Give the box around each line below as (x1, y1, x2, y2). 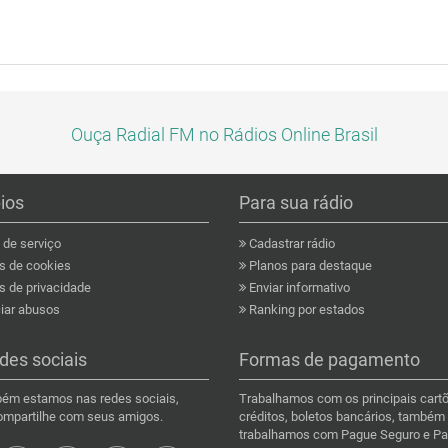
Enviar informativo (246, 280, 350, 295)
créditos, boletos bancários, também (239, 409, 445, 424)
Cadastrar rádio (246, 236, 335, 251)
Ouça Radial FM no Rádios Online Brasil (70, 124, 378, 145)
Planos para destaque (246, 258, 372, 273)
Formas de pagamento (239, 349, 420, 370)
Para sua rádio (239, 192, 353, 213)
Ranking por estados (246, 302, 365, 317)
